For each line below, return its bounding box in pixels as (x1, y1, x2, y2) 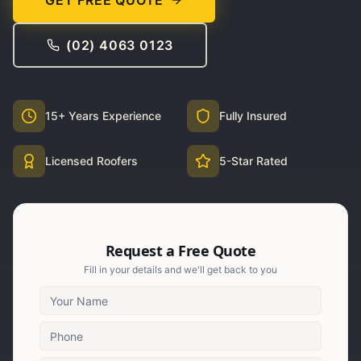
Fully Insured (219, 109, 287, 122)
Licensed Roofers (45, 154, 138, 168)
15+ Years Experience (45, 109, 161, 122)
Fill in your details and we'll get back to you (84, 263, 277, 276)
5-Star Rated (219, 154, 288, 168)
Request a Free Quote (105, 241, 256, 260)
